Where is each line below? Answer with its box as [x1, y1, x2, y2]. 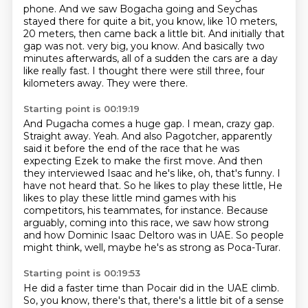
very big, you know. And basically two [87, 40, 265, 52]
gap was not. [23, 40, 87, 52]
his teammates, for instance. [87, 204, 226, 217]
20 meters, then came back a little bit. [23, 27, 208, 40]
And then [217, 155, 263, 167]
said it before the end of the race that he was [23, 142, 239, 155]
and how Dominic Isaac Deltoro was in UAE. [23, 229, 236, 241]
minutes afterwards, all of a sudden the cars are [23, 52, 252, 65]
